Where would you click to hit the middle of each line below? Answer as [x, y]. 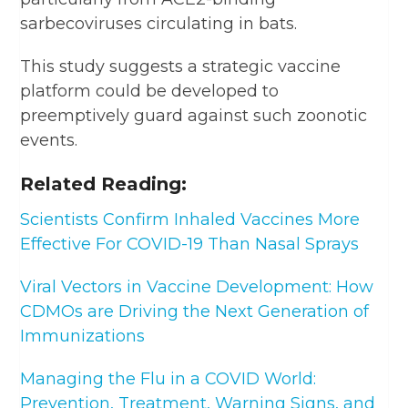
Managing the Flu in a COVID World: [168, 378]
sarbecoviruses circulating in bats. [159, 23]
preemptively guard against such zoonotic [194, 115]
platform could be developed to [150, 91]
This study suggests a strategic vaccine [181, 66]
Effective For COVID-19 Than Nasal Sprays [190, 244]
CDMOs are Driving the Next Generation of [195, 311]
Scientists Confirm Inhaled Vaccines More [190, 219]
